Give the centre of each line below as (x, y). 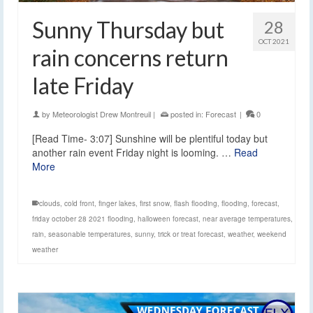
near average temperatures (247, 218)
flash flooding (196, 203)
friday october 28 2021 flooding (83, 218)
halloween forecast (168, 218)
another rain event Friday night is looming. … (133, 152)
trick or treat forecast (191, 234)
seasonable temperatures (89, 234)
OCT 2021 (274, 41)
